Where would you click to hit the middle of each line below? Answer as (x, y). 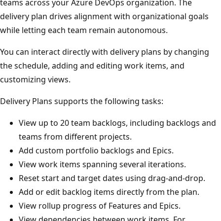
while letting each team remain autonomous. (91, 30)
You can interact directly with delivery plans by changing (112, 52)
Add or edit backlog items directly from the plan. (116, 192)
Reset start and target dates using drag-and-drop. (119, 178)
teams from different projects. (83, 136)
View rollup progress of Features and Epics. (107, 205)
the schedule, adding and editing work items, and (100, 65)
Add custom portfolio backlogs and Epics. (104, 150)
